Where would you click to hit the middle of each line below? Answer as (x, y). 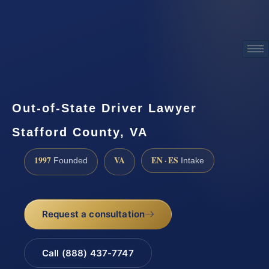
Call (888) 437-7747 (88, 253)
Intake (191, 161)
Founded (69, 161)
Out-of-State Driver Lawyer (104, 108)
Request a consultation (93, 214)
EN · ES (165, 161)
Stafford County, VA (80, 132)
